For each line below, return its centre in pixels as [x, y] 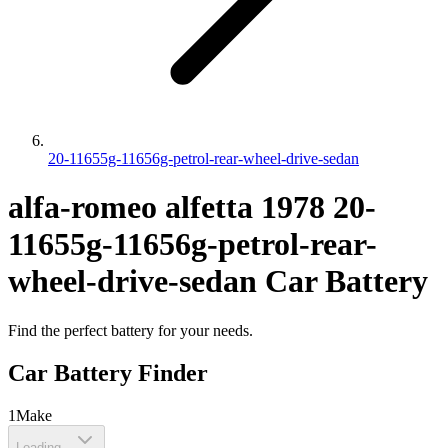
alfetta [209, 207]
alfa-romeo [82, 207]
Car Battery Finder [108, 372]
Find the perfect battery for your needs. [130, 330]
